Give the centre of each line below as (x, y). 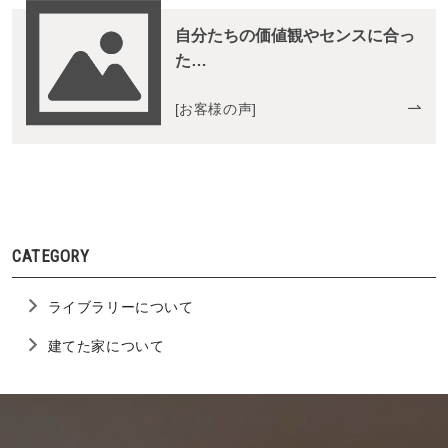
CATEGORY (51, 255)
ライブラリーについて (120, 306)
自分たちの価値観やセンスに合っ (294, 36)
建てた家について (106, 345)
